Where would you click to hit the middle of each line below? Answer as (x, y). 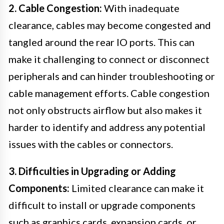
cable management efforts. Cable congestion (109, 93)
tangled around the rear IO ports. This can (101, 42)
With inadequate (141, 8)
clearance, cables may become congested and (110, 25)
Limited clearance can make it (137, 188)
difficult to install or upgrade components (102, 205)
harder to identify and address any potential (107, 127)
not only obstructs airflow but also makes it (105, 110)
